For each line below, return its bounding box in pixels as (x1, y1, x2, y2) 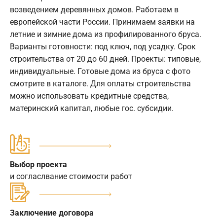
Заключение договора (10, 208, 94, 218)
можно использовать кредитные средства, (10, 91, 169, 101)
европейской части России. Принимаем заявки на (10, 17, 195, 27)
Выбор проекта (10, 159, 67, 169)
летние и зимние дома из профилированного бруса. (10, 29, 201, 39)
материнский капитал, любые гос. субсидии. (10, 103, 174, 113)
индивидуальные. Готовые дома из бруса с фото (10, 66, 190, 76)
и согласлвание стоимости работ (10, 171, 132, 181)
